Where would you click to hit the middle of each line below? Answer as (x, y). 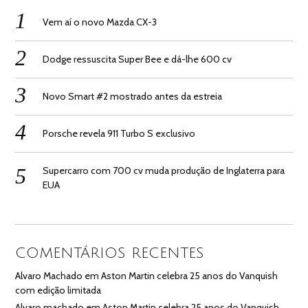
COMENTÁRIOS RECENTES (110, 253)
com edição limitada (58, 290)
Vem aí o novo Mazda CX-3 (100, 22)
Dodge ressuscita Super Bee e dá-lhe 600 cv (137, 59)
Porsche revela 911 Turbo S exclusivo (119, 133)
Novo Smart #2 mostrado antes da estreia (133, 96)
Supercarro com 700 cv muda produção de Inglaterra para (164, 170)
